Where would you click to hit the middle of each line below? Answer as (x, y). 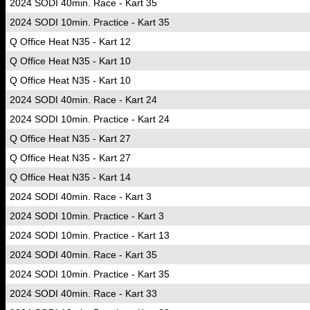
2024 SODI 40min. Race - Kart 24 (83, 100)
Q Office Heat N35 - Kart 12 (70, 42)
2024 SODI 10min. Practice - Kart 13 (90, 235)
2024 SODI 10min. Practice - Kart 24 (90, 119)
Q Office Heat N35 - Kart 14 (70, 177)
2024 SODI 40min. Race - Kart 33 (83, 293)
